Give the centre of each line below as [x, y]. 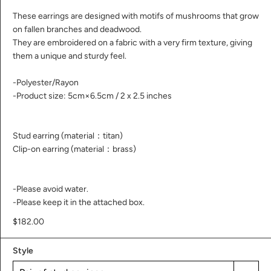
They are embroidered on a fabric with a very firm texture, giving [132, 42]
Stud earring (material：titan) [68, 135]
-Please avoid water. [51, 189]
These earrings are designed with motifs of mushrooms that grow [136, 16]
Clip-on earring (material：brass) [74, 149]
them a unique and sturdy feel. [70, 56]
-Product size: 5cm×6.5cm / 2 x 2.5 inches [92, 96]
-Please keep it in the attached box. [79, 202]
